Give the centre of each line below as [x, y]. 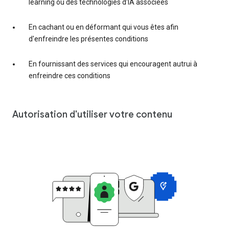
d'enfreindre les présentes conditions [88, 39]
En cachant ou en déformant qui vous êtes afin [104, 27]
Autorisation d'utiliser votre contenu [92, 115]
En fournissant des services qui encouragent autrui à [113, 64]
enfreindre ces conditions [70, 76]
